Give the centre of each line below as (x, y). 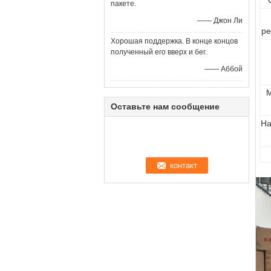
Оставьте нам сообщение (165, 106)
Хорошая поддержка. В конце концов (174, 41)
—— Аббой (224, 69)
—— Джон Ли (220, 21)
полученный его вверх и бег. (159, 52)
